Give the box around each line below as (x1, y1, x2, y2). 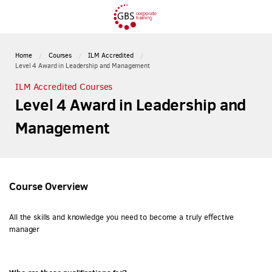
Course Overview (9, 179, 89, 193)
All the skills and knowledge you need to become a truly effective (9, 212, 234, 222)
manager (9, 224, 40, 234)
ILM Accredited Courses (15, 80, 113, 93)
